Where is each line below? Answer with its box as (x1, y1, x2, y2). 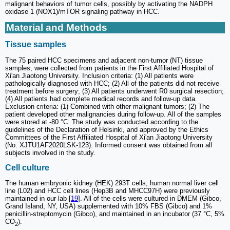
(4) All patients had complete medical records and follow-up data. (5, 94, 197, 103)
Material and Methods (6, 22, 107, 33)
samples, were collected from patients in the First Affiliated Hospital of (5, 64, 214, 72)
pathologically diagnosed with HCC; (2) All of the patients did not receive (5, 79, 219, 87)
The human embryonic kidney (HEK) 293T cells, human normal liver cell (5, 179, 219, 187)
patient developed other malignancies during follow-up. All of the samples (5, 110, 221, 118)
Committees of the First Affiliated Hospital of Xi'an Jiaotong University (5, 133, 213, 141)
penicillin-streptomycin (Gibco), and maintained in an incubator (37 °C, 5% (5, 210, 224, 218)
